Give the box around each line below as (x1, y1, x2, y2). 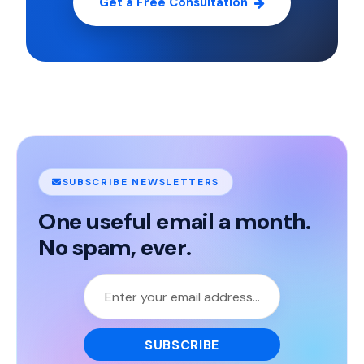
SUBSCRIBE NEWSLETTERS (62, 175, 219, 188)
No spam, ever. (38, 232, 192, 262)
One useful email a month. (38, 206, 311, 236)
